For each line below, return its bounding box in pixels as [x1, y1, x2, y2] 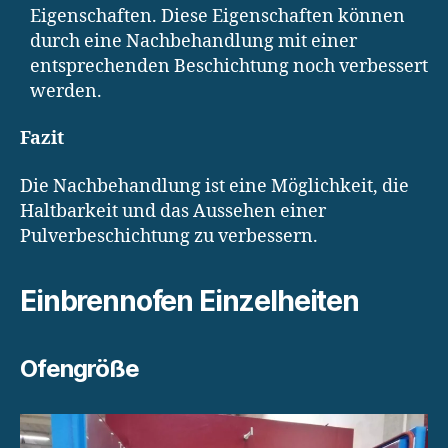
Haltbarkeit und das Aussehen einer [20, 199, 326, 223]
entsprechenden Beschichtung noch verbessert [30, 54, 428, 78]
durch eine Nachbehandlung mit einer [30, 29, 357, 53]
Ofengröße [20, 353, 140, 383]
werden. [30, 79, 102, 103]
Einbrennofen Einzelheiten [20, 283, 359, 318]
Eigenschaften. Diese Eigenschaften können [30, 4, 405, 28]
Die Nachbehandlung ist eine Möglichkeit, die [20, 174, 409, 198]
